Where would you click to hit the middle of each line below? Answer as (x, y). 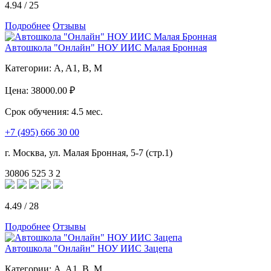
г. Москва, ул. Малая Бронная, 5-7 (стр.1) (89, 152)
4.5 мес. (87, 111)
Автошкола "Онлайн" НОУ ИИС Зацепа (89, 248)
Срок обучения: (38, 111)
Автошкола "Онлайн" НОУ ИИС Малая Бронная (106, 47)
